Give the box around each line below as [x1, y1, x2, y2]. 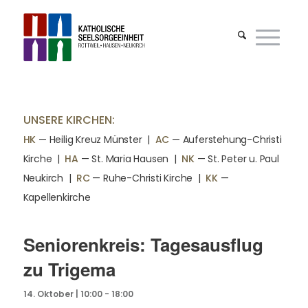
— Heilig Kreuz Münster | [36, 133, 155, 146]
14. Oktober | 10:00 [23, 288, 102, 300]
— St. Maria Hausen [78, 152, 169, 166]
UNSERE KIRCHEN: [23, 112, 115, 128]
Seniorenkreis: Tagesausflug [23, 232, 263, 257]
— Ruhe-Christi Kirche [89, 171, 193, 185]
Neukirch [23, 171, 63, 185]
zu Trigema [23, 256, 115, 282]
